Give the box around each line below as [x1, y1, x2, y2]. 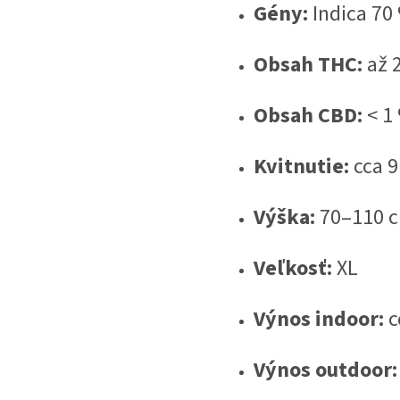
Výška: [254, 202, 315, 234]
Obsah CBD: [254, 100, 362, 132]
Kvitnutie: [254, 151, 349, 183]
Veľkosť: [254, 253, 332, 285]
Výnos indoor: [254, 304, 384, 336]
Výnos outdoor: [254, 354, 397, 387]
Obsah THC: [254, 49, 362, 81]
